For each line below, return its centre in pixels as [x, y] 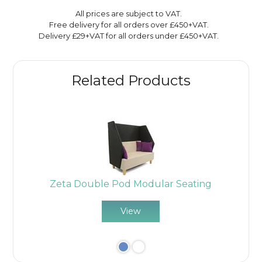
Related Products [131, 80]
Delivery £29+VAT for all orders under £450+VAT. [129, 35]
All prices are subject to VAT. [129, 13]
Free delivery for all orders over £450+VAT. [129, 24]
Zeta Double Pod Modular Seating [131, 184]
